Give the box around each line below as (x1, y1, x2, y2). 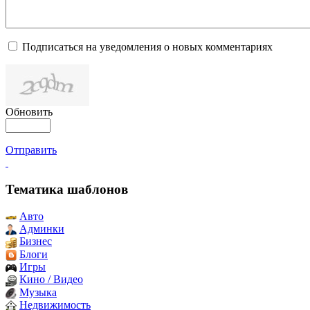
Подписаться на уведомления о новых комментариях (22, 41, 273, 53)
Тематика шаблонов (6, 181, 128, 197)
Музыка (19, 286, 57, 298)
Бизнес (19, 235, 52, 248)
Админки (19, 222, 64, 235)
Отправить (6, 144, 57, 156)
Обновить (6, 106, 53, 118)
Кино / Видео (19, 273, 83, 286)
